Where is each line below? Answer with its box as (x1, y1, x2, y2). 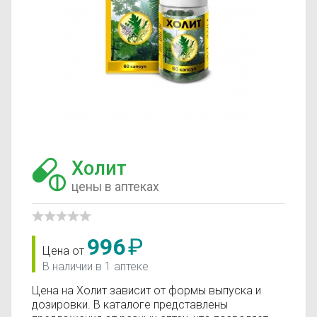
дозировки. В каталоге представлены (32, 298, 228, 311)
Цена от (42, 244, 87, 258)
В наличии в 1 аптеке (42, 260, 149, 273)
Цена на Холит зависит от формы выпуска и (32, 284, 261, 297)
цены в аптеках (71, 179, 159, 194)
